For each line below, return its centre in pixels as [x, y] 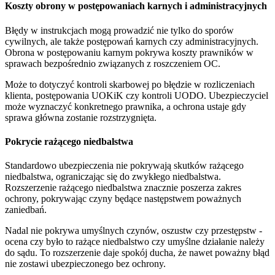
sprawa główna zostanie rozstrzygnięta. [81, 117]
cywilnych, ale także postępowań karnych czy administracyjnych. [132, 41]
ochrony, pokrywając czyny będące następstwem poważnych [123, 199]
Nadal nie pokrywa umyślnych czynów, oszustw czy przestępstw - [134, 231]
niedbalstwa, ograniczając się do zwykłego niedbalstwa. [113, 177]
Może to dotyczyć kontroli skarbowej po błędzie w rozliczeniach [130, 84]
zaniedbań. [26, 210]
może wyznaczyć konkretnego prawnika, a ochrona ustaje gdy [126, 106]
